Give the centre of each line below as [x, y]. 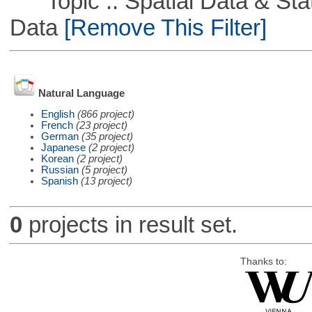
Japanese [63, 147]
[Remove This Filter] [162, 27]
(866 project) [106, 114]
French [57, 125]
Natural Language [81, 94]
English [57, 114]
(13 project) [106, 181]
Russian [60, 170]
